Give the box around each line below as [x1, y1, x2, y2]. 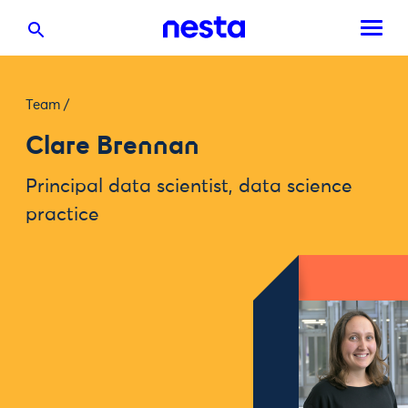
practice [25, 206, 99, 225]
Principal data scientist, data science [25, 178, 352, 197]
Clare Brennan [25, 129, 199, 161]
